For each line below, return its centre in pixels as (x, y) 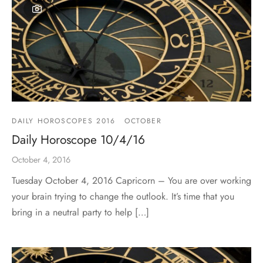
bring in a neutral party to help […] (80, 213)
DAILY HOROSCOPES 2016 (64, 121)
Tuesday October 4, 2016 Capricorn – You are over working (131, 181)
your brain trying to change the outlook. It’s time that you (123, 197)
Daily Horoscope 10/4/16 (78, 140)
